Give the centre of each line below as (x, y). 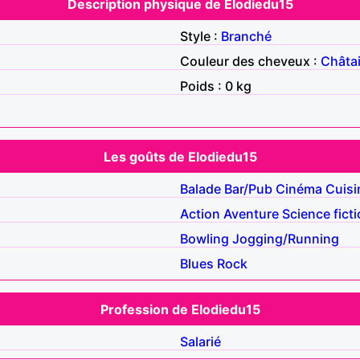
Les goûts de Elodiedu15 (180, 156)
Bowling (205, 238)
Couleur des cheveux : (250, 61)
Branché (246, 36)
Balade (200, 188)
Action (200, 213)
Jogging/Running (286, 238)
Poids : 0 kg (216, 86)
